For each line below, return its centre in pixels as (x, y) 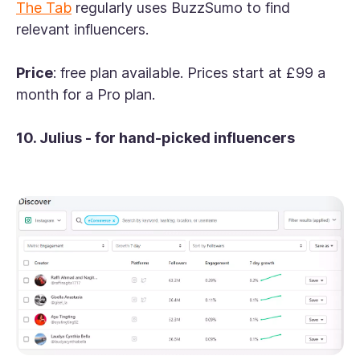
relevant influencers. (84, 30)
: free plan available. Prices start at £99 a (189, 73)
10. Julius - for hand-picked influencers (157, 138)
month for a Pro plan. (88, 95)
